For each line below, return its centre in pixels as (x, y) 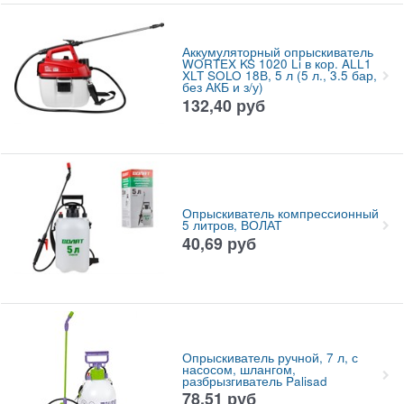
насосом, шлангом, (239, 369)
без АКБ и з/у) (222, 87)
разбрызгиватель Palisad (254, 381)
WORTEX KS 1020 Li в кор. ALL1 (276, 64)
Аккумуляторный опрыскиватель (277, 52)
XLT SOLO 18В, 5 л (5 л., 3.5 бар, (279, 76)
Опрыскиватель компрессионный (280, 214)
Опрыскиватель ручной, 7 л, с (270, 357)
